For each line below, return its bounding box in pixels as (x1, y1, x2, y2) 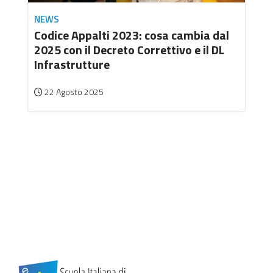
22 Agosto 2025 (43, 85, 104, 99)
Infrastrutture (34, 55, 110, 74)
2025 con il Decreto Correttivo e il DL (34, 40, 224, 60)
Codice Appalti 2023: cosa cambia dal (34, 26, 229, 45)
